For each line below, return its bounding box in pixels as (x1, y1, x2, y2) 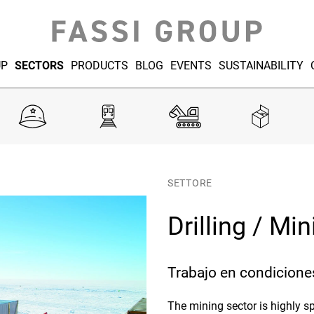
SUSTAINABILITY (218, 59, 303, 72)
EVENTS (170, 59, 212, 72)
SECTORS (14, 59, 64, 72)
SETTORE (168, 177, 212, 189)
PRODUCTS (70, 59, 128, 72)
